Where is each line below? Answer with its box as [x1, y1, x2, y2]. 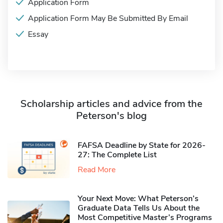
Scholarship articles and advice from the [20, 97, 203, 111]
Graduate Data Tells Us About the [78, 203, 200, 214]
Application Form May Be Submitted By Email [28, 13, 188, 24]
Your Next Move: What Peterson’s [78, 193, 199, 205]
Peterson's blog [76, 109, 147, 122]
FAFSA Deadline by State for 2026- [78, 139, 206, 151]
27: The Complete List [78, 149, 157, 160]
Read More [78, 164, 115, 175]
